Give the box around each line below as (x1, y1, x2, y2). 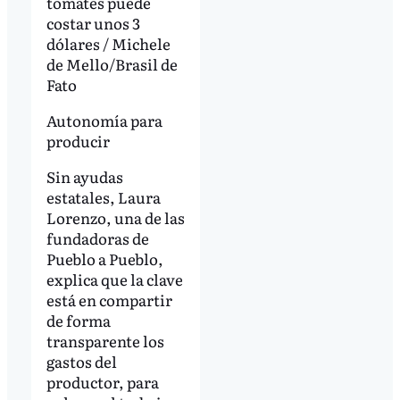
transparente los (46, 329, 164, 353)
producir (46, 129, 110, 153)
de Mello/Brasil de (46, 53, 178, 76)
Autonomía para (46, 109, 162, 132)
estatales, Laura (46, 186, 161, 209)
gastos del (46, 350, 117, 373)
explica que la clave (46, 268, 183, 291)
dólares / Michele (46, 32, 171, 55)
